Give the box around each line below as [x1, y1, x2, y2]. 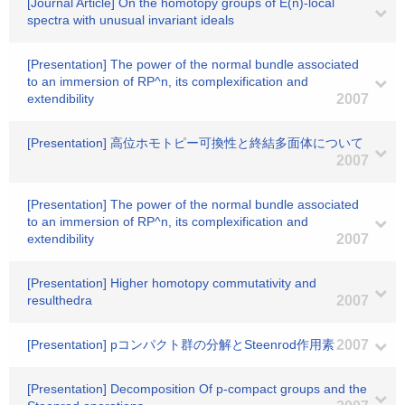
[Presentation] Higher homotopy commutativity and [27, 276, 316, 290]
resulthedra [27, 293, 92, 307]
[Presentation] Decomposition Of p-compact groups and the [27, 381, 367, 396]
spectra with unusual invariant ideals [27, 13, 234, 27]
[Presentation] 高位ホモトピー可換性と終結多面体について [27, 136, 363, 150]
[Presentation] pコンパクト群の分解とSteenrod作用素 [27, 337, 334, 352]
